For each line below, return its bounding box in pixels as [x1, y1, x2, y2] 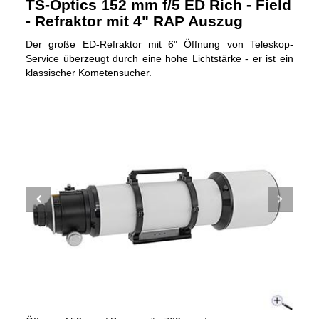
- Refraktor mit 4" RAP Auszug [26, 13, 244, 30]
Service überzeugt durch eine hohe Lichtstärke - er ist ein [26, 53, 293, 65]
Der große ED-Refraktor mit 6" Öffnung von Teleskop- [26, 38, 293, 51]
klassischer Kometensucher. [26, 67, 152, 79]
